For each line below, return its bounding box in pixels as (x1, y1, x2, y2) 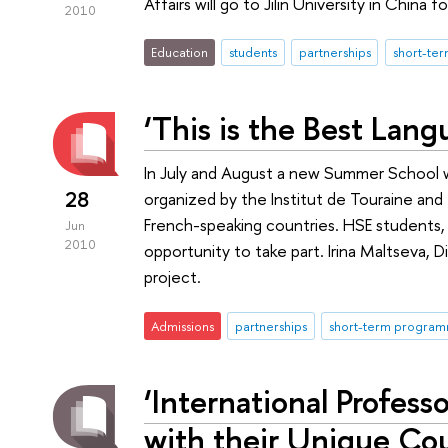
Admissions (151, 316, 215, 335)
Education (151, 43, 209, 62)
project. (144, 265, 202, 289)
